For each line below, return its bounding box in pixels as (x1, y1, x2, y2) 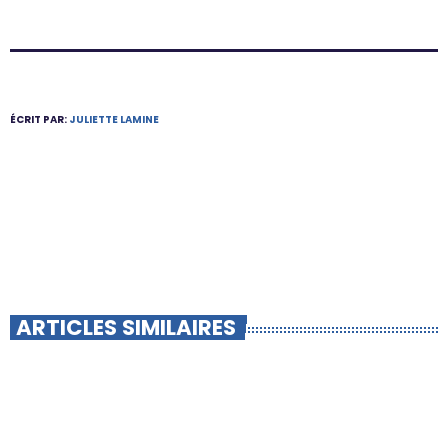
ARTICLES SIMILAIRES (16, 313, 237, 343)
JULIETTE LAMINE (69, 112, 159, 128)
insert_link (339, 407, 433, 433)
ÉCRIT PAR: (10, 112, 69, 128)
